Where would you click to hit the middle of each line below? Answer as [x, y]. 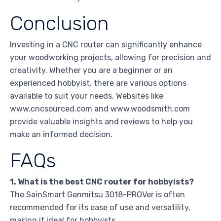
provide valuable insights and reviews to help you [101, 122]
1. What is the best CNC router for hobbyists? [102, 182]
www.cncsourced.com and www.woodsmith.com [100, 109]
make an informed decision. [61, 135]
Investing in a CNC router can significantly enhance [106, 45]
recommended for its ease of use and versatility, [100, 208]
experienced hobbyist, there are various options [98, 83]
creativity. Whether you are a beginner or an [91, 71]
